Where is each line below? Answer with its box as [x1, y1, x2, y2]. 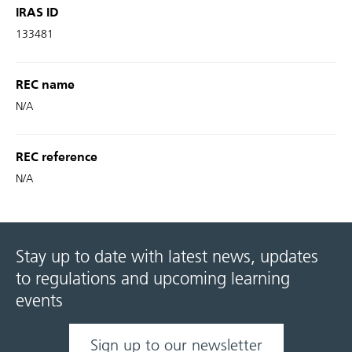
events [16, 291, 63, 311]
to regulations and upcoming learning [16, 269, 290, 289]
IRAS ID [16, 7, 59, 20]
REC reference [16, 152, 97, 164]
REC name [16, 79, 75, 92]
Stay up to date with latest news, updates [16, 247, 318, 267]
